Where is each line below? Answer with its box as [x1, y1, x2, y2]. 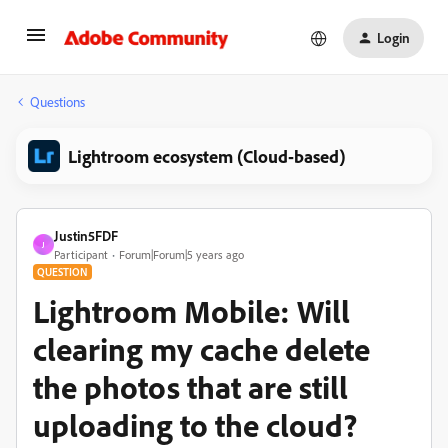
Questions [30, 93, 85, 110]
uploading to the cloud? [33, 405, 357, 445]
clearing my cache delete [33, 329, 370, 369]
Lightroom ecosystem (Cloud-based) [68, 145, 346, 167]
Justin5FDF [54, 227, 118, 244]
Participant [54, 247, 108, 262]
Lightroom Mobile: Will [33, 291, 350, 331]
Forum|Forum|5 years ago [119, 247, 244, 262]
